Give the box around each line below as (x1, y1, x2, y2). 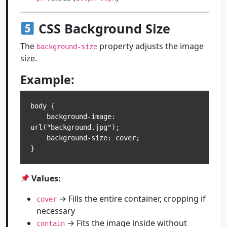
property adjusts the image (97, 41, 204, 52)
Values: (31, 173, 61, 184)
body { (30, 102, 55, 110)
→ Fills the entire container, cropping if (57, 193, 206, 204)
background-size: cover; (30, 134, 47, 142)
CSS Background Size (34, 20, 170, 37)
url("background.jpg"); (30, 123, 120, 131)
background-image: (30, 112, 47, 121)
